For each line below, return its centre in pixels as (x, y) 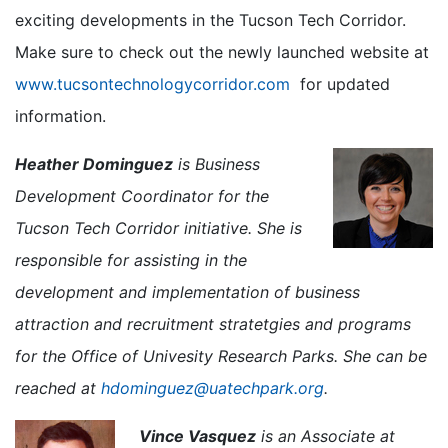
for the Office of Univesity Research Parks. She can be (221, 355)
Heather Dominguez (94, 163)
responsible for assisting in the (131, 259)
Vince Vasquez (197, 435)
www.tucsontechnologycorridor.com (152, 83)
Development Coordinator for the (142, 195)
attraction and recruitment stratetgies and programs (213, 323)
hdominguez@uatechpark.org (212, 387)
